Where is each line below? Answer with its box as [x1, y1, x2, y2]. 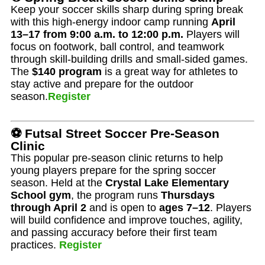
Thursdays [161, 189, 215, 201]
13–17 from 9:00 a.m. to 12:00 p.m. [11, 28, 183, 40]
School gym [11, 189, 71, 201]
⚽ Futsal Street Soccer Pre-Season [11, 126, 219, 140]
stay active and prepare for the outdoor [11, 77, 193, 90]
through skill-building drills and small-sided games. [11, 53, 248, 65]
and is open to [86, 201, 159, 214]
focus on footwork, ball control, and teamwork [11, 40, 224, 53]
